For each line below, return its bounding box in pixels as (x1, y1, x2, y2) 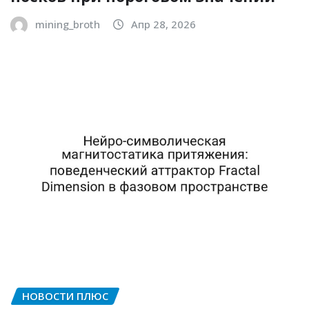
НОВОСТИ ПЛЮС (22, 289, 108, 303)
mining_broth (35, 17, 100, 31)
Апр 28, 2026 (131, 17, 196, 31)
